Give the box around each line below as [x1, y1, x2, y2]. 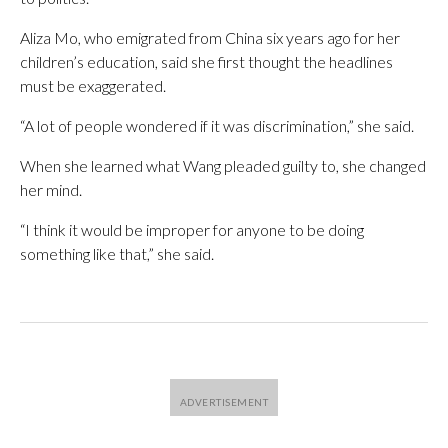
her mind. [20, 180, 82, 199]
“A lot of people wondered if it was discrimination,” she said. [20, 116, 414, 135]
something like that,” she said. [20, 244, 214, 263]
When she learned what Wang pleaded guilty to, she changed [20, 156, 426, 175]
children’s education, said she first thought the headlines [20, 52, 393, 71]
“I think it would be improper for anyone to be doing [20, 220, 364, 239]
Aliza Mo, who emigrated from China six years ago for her [20, 28, 400, 47]
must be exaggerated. [20, 76, 166, 95]
